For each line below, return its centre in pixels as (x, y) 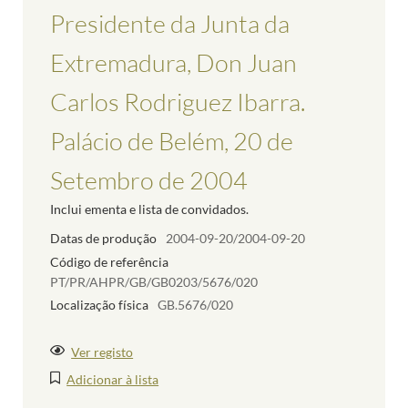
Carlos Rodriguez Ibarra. (178, 101)
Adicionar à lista (113, 379)
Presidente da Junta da (170, 23)
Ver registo (102, 352)
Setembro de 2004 (149, 179)
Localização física (99, 305)
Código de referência (109, 261)
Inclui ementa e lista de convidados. (149, 209)
